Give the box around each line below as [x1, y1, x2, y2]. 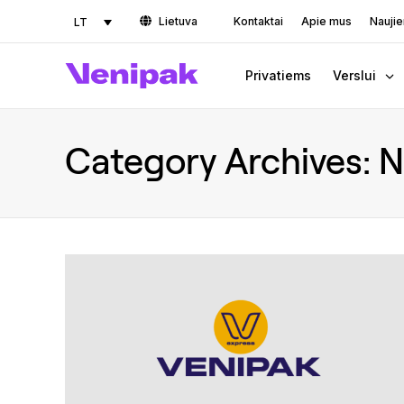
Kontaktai [234, 14, 284, 28]
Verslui [333, 68, 376, 83]
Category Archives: [65, 138, 379, 181]
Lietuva [159, 14, 198, 28]
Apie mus [301, 14, 353, 28]
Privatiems [245, 68, 311, 83]
